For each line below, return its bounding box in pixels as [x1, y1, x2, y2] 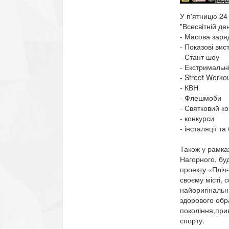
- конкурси [179, 112, 214, 123]
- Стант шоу [179, 51, 219, 62]
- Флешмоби [179, 92, 221, 103]
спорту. [179, 215, 204, 225]
